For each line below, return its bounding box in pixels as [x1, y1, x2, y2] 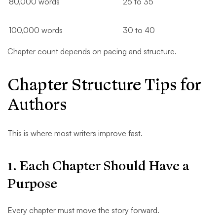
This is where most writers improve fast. [7, 128, 143, 139]
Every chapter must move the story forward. [7, 205, 159, 216]
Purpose [7, 175, 57, 193]
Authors [7, 94, 67, 116]
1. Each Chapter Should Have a [7, 157, 189, 175]
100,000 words [9, 25, 63, 36]
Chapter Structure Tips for [7, 74, 201, 96]
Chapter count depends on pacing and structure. [7, 46, 177, 57]
